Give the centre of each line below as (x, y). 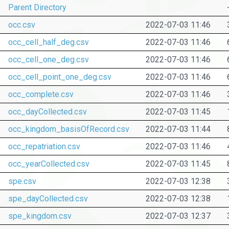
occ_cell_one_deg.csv (48, 59)
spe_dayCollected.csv (48, 198)
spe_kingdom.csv (40, 216)
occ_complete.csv (41, 94)
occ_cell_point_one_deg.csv (60, 77)
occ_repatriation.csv (44, 146)
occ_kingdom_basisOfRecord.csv (68, 129)
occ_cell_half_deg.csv (48, 42)
